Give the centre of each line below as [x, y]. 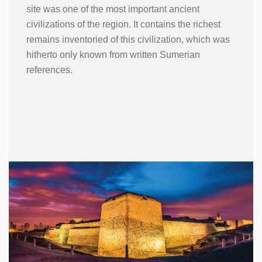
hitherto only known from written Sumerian [113, 54]
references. [49, 70]
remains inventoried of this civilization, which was [128, 39]
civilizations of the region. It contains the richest [123, 24]
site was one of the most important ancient [113, 9]
